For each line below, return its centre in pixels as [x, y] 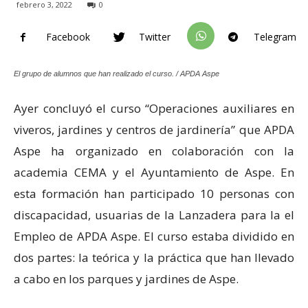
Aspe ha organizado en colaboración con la [154, 151]
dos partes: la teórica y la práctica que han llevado [154, 257]
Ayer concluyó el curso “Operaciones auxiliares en [154, 108]
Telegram [275, 37]
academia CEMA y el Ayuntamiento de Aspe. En [154, 172]
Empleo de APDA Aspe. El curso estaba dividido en [154, 236]
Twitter [155, 37]
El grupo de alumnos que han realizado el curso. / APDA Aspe [117, 74]
